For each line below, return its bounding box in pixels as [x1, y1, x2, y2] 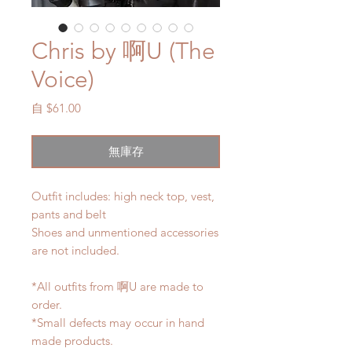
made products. [31, 333, 116, 349]
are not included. [31, 243, 119, 258]
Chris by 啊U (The [31, 37, 215, 66]
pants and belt [31, 207, 106, 222]
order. [31, 297, 62, 313]
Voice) [31, 65, 94, 94]
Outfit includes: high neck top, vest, [31, 189, 214, 204]
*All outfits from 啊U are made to [31, 279, 203, 295]
